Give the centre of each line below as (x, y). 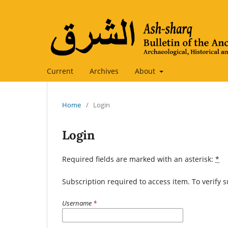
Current (60, 71)
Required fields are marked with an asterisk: (139, 159)
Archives (104, 71)
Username (78, 203)
